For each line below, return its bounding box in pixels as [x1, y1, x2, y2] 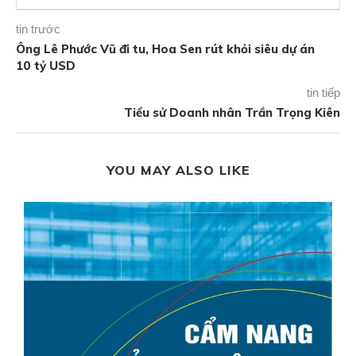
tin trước [16, 22, 60, 37]
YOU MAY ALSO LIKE [106, 162, 250, 179]
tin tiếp [307, 86, 340, 100]
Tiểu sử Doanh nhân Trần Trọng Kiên [124, 105, 340, 121]
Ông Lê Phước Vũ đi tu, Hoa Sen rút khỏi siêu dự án [16, 41, 315, 57]
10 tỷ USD [16, 58, 75, 74]
